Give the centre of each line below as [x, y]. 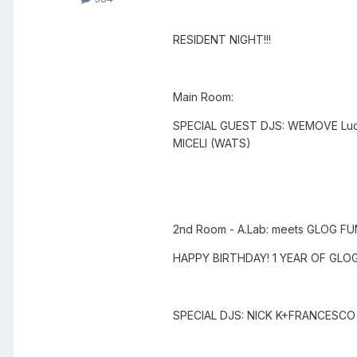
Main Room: [203, 97]
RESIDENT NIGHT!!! [222, 40]
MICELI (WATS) [212, 143]
